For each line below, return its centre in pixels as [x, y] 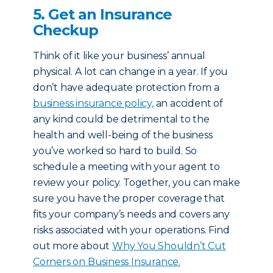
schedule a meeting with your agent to [126, 167]
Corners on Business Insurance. [107, 262]
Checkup [66, 30]
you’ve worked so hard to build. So [115, 151]
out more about [73, 246]
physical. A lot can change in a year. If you [131, 72]
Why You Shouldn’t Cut [169, 246]
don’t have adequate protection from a [126, 87]
